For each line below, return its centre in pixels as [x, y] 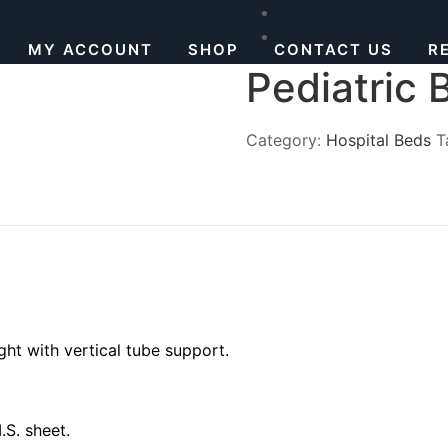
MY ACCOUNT [90, 50]
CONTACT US [333, 50]
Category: [286, 140]
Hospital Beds [379, 140]
